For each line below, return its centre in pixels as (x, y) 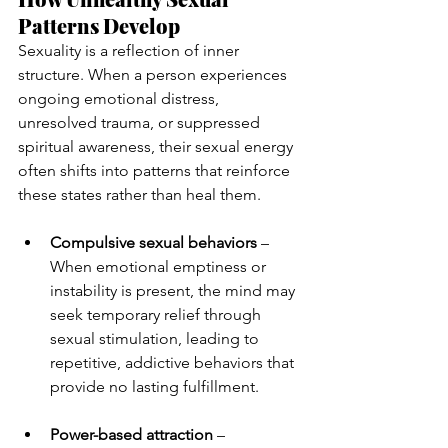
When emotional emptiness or (160, 266)
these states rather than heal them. (139, 194)
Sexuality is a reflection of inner (130, 50)
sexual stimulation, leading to (156, 338)
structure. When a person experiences (154, 74)
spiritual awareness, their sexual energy (157, 146)
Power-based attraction (131, 434)
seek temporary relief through (157, 314)
